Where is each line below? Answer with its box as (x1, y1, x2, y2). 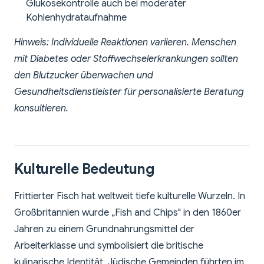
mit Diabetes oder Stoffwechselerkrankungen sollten (14, 53, 238, 65)
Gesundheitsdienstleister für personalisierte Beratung (14, 86, 244, 98)
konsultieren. (14, 103, 68, 115)
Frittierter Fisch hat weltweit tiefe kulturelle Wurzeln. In (14, 190, 245, 203)
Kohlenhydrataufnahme (26, 12, 127, 24)
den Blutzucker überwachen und (14, 70, 153, 82)
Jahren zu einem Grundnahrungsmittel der (14, 223, 194, 236)
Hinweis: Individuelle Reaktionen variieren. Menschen (14, 37, 236, 49)
